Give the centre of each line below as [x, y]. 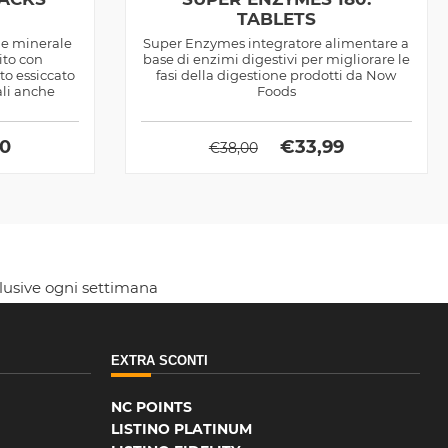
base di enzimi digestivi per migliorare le [276, 58]
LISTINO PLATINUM [182, 428]
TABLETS [276, 18]
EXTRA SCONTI [160, 360]
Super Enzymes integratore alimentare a [276, 42]
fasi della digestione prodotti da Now [276, 74]
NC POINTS [152, 406]
